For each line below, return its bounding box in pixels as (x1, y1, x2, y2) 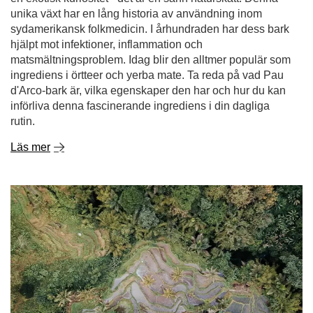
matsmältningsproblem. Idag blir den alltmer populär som (10, 54, 291, 66)
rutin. (10, 115, 35, 127)
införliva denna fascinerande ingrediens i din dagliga (10, 100, 270, 112)
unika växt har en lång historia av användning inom (10, 8, 262, 20)
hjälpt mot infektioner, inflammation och (10, 38, 203, 50)
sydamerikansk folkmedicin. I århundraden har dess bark (10, 23, 289, 35)
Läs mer (10, 141, 50, 153)
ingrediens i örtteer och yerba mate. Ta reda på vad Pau (10, 69, 284, 81)
